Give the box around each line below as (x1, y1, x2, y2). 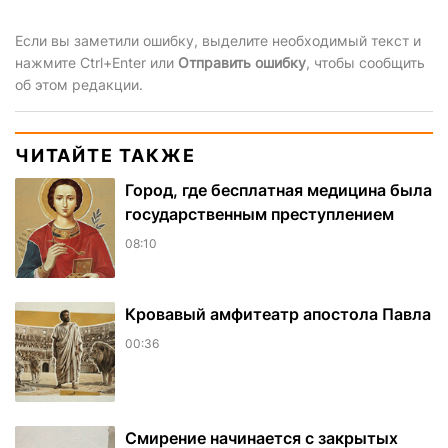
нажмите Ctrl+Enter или (15, 53, 178, 71)
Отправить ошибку (178, 53, 306, 71)
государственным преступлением (125, 203, 394, 224)
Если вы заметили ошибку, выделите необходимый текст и (15, 31, 421, 49)
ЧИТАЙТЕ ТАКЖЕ (15, 144, 196, 166)
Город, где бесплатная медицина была (125, 179, 432, 200)
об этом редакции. (15, 75, 143, 93)
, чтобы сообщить (306, 53, 425, 71)
